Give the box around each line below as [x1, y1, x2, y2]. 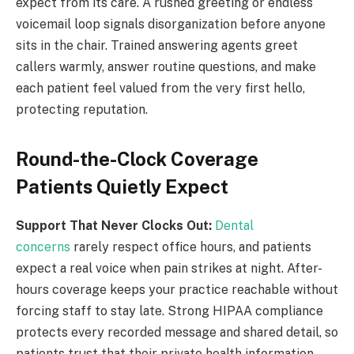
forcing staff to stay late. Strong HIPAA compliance [16, 303, 323, 319]
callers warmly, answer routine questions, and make [16, 58, 316, 74]
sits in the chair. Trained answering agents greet [16, 37, 298, 53]
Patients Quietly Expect [16, 175, 228, 198]
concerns [16, 239, 70, 255]
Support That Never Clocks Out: [16, 218, 212, 234]
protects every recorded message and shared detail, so [16, 325, 338, 341]
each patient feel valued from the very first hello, [16, 80, 305, 96]
